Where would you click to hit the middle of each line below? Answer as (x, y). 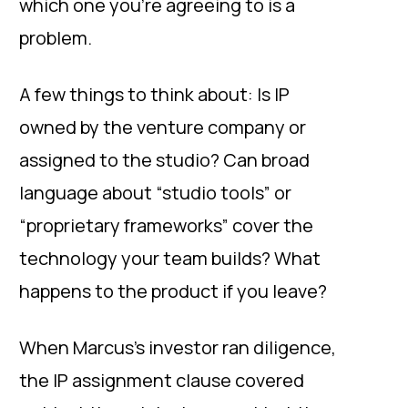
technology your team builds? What (170, 258)
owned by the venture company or (163, 127)
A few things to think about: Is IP (154, 94)
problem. (56, 38)
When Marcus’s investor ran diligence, (178, 347)
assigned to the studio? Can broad (164, 160)
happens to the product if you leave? (173, 291)
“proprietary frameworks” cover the (166, 225)
